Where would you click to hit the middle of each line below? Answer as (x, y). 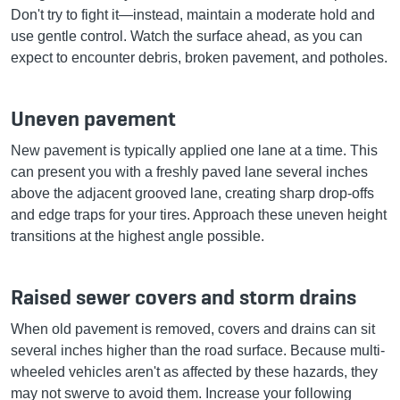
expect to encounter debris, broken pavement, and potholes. (199, 57)
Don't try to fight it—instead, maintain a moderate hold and (193, 14)
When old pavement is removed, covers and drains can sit (193, 329)
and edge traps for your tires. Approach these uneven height (199, 214)
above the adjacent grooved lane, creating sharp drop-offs (192, 193)
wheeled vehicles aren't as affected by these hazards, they (194, 371)
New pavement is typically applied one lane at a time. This (194, 150)
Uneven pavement (93, 118)
